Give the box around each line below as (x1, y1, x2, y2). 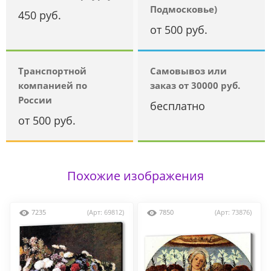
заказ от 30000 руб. (150, 79, 241, 92)
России (18, 94, 52, 106)
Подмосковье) (150, 3, 218, 16)
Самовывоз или (150, 65, 227, 77)
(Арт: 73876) (215, 207, 252, 217)
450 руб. (18, 8, 61, 23)
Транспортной (18, 65, 87, 77)
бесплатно (150, 99, 206, 114)
